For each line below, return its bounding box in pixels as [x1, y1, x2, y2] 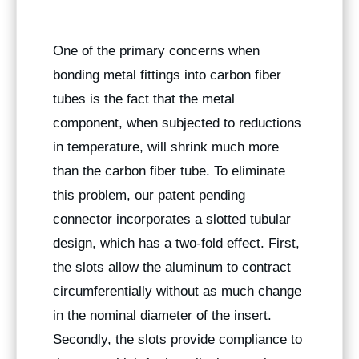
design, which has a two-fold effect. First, [53, 236, 300, 252]
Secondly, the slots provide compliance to [53, 332, 302, 348]
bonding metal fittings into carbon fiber [53, 67, 281, 83]
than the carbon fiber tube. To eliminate [53, 163, 285, 179]
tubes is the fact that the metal [53, 91, 235, 107]
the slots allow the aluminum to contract [53, 260, 291, 276]
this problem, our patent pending [53, 188, 245, 204]
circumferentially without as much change [53, 284, 301, 300]
